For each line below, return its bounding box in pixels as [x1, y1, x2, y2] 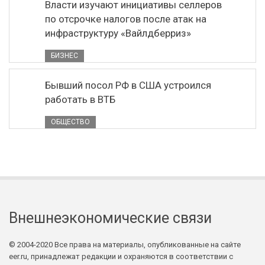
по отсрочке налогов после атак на [45, 13, 206, 25]
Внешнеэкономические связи [9, 209, 212, 227]
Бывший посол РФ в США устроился [45, 79, 211, 91]
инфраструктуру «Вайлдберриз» [45, 27, 191, 39]
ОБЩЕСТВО [51, 118, 90, 126]
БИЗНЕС [51, 51, 78, 60]
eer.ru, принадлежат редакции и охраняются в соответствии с [9, 252, 233, 261]
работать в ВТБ [45, 93, 115, 105]
